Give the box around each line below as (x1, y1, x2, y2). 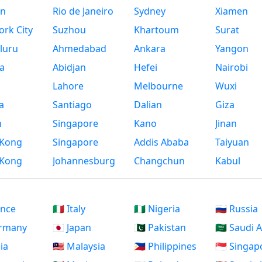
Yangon (215, 42, 249, 56)
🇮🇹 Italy (53, 202, 86, 216)
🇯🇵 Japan (53, 221, 92, 235)
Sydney (134, 5, 166, 18)
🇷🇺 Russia (215, 202, 258, 216)
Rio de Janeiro (53, 5, 114, 18)
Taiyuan (215, 136, 249, 149)
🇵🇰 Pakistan (134, 221, 186, 235)
